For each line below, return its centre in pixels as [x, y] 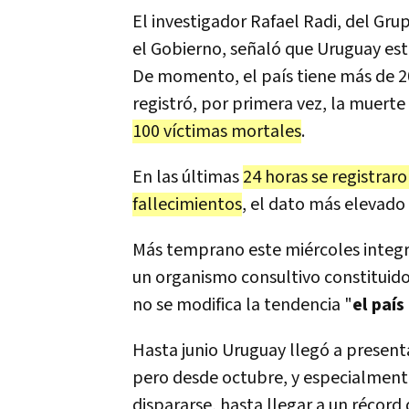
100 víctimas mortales [217, 131]
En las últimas [188, 177]
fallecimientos [187, 204]
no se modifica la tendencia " [242, 305]
